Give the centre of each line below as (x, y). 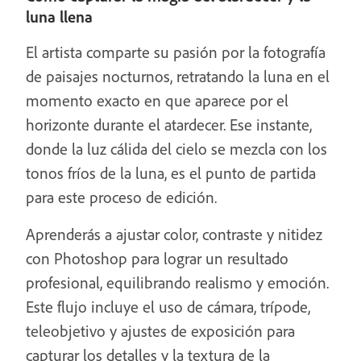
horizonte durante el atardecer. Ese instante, (169, 124)
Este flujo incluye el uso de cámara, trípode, (168, 307)
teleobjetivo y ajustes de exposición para (160, 331)
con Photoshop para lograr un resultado (157, 258)
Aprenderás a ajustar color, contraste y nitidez (174, 234)
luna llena (59, 17)
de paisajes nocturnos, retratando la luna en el (178, 76)
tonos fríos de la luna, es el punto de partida (171, 173)
